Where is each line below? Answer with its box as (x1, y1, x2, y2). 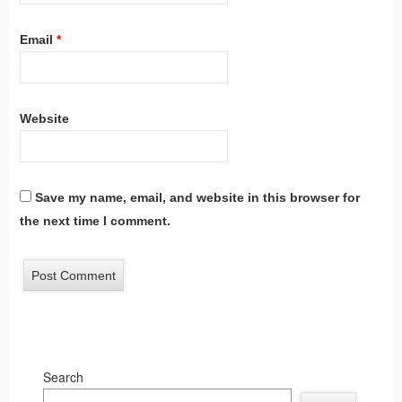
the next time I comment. (19, 214, 170, 229)
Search (42, 368, 83, 387)
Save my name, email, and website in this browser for (34, 190, 360, 205)
